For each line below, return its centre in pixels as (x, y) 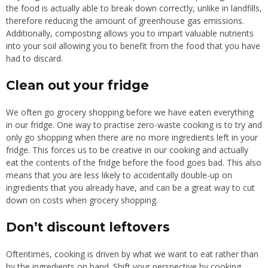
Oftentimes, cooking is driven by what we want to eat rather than (132, 254)
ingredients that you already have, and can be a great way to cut (130, 187)
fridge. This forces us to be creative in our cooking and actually (127, 150)
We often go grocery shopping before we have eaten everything (130, 112)
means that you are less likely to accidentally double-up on (119, 175)
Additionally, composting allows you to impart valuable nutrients (130, 33)
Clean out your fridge (77, 85)
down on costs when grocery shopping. (82, 200)
